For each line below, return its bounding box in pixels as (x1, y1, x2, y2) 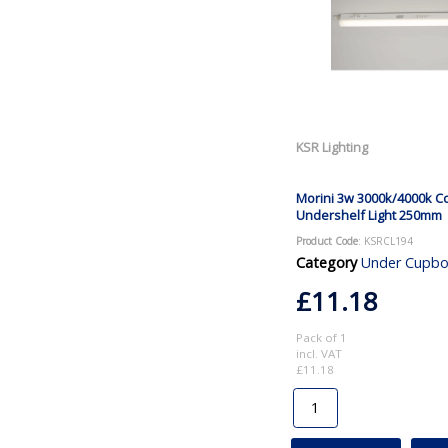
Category (295, 252, 357, 272)
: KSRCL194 (357, 233, 413, 248)
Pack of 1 (295, 329, 347, 345)
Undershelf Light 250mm (295, 205, 442, 224)
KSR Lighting (295, 137, 368, 156)
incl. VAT (295, 345, 342, 361)
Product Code (295, 233, 358, 248)
